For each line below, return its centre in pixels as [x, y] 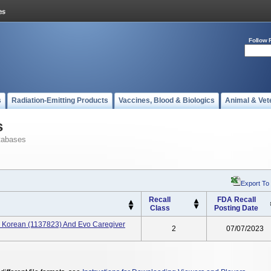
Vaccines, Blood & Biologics [167, 100]
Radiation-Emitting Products [60, 100]
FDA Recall [236, 200]
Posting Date [236, 208]
